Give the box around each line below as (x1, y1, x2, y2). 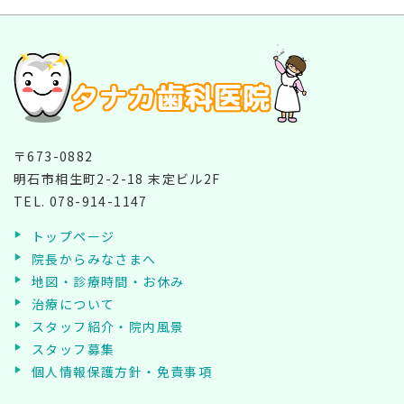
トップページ (32, 226, 115, 245)
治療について (32, 294, 115, 313)
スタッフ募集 (32, 339, 115, 358)
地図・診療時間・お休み (32, 271, 185, 290)
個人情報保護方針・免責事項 (32, 362, 213, 381)
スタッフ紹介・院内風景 (32, 317, 185, 335)
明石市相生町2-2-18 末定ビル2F (14, 169, 221, 188)
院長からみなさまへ (32, 249, 157, 268)
